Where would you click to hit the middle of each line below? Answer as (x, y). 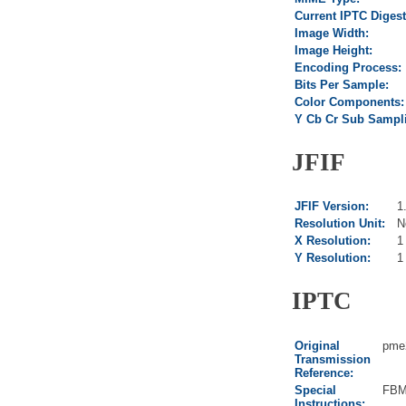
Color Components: (349, 102)
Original (317, 345)
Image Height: (333, 51)
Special (315, 390)
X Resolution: (333, 241)
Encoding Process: (348, 68)
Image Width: (332, 34)
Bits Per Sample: (342, 85)
